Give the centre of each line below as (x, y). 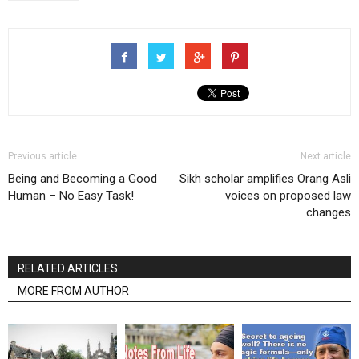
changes (329, 212)
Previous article (42, 156)
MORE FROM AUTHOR (73, 291)
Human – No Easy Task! (71, 196)
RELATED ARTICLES (68, 268)
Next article (326, 156)
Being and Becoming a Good (83, 179)
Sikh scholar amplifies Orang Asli (265, 179)
